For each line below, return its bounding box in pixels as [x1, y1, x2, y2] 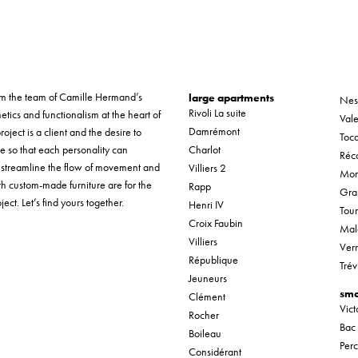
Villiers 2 [188, 161, 226, 175]
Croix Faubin [188, 216, 243, 230]
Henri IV [188, 197, 224, 212]
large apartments [188, 90, 274, 105]
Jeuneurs [188, 271, 227, 285]
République [188, 253, 238, 267]
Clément [188, 289, 225, 304]
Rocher [188, 308, 219, 322]
